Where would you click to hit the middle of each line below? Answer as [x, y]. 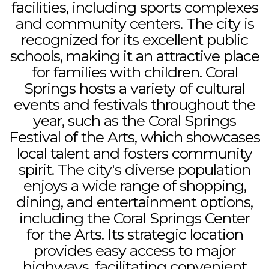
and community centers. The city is [134, 23]
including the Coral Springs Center [134, 218]
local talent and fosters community [134, 153]
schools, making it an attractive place [134, 56]
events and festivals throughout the [134, 104]
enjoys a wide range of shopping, [134, 186]
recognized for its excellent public [134, 40]
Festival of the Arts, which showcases [134, 137]
